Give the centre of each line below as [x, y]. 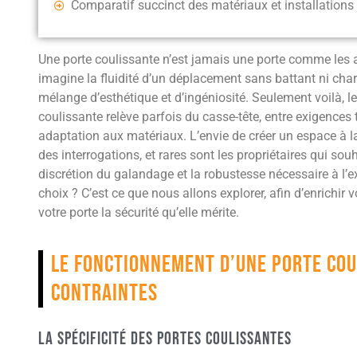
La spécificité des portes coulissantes [165, 339]
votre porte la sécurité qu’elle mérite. [139, 213]
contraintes [104, 294]
